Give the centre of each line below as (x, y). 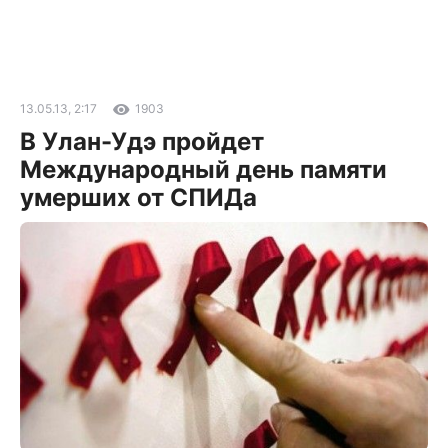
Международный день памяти (203, 169)
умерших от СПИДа (138, 197)
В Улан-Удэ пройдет (142, 141)
